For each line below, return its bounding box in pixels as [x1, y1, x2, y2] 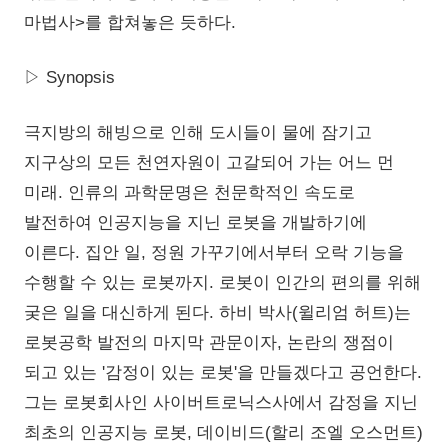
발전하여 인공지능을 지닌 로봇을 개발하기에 [24, 213, 367, 233]
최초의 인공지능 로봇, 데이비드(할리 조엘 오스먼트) [24, 423, 423, 443]
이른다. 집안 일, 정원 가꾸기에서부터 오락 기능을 [24, 243, 404, 263]
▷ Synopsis [24, 68, 115, 88]
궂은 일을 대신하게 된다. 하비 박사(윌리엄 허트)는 [24, 303, 411, 323]
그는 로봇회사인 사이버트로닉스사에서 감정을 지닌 [24, 393, 418, 413]
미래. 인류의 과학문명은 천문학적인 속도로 [24, 183, 355, 203]
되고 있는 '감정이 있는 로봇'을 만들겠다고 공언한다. [24, 363, 422, 383]
